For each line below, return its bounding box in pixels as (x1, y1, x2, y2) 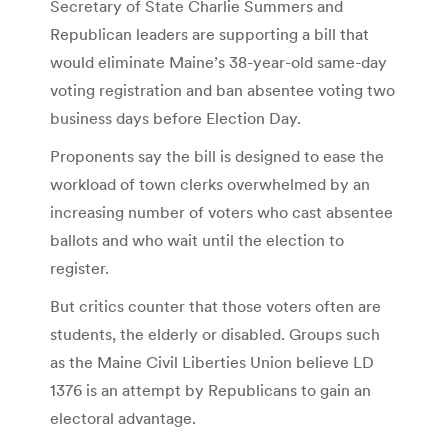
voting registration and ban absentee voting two (50, 79, 395, 100)
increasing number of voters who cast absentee (50, 201, 393, 222)
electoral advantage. (50, 407, 196, 428)
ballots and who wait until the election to (50, 229, 344, 250)
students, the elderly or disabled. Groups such (50, 323, 380, 344)
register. (50, 257, 109, 278)
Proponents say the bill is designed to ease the (50, 145, 384, 166)
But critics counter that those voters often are (50, 295, 381, 316)
